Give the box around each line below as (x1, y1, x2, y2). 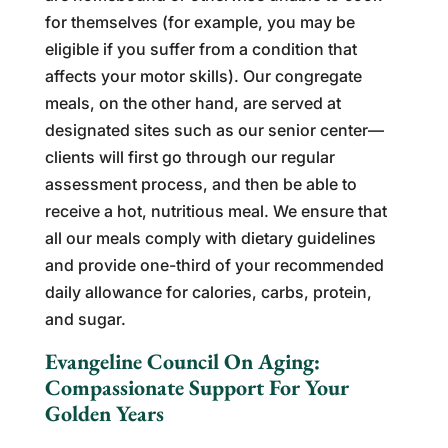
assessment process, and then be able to (44, 174, 357, 195)
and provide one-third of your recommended (44, 255, 384, 276)
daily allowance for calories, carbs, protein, (44, 282, 372, 303)
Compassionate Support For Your (44, 373, 349, 403)
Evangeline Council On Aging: (44, 347, 320, 377)
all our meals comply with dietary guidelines (44, 228, 376, 249)
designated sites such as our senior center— (44, 120, 384, 141)
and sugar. (44, 309, 126, 330)
